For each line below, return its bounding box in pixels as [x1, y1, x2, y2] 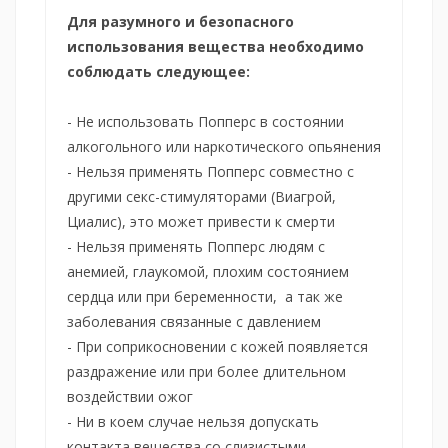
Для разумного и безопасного [67, 11, 294, 31]
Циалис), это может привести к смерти [67, 211, 335, 231]
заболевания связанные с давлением [67, 311, 321, 331]
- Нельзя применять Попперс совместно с [67, 161, 354, 181]
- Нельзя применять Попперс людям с [67, 236, 325, 256]
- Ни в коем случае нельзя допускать [67, 411, 319, 431]
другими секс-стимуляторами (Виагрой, [67, 186, 336, 206]
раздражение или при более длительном [67, 361, 346, 381]
